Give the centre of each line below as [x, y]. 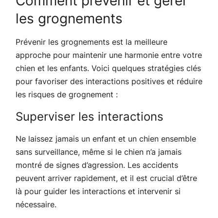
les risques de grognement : [67, 94]
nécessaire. [36, 204]
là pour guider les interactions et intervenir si [98, 191]
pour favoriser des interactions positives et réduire [109, 81]
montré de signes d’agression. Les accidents [97, 165]
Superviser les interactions [90, 116]
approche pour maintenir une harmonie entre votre [109, 55]
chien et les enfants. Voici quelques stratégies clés [108, 68]
